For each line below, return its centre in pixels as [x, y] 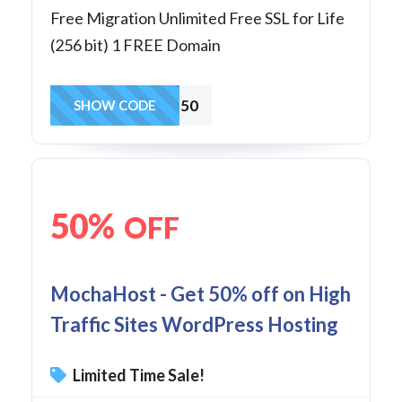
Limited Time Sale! [137, 375]
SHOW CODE [115, 105]
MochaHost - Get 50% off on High [201, 293]
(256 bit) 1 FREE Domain [135, 44]
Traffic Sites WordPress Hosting [194, 324]
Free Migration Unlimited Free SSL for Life [197, 17]
